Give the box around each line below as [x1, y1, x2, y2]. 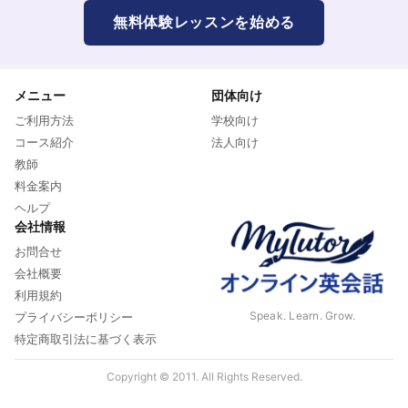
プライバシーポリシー [15, 309, 133, 324]
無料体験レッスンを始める [113, 12, 295, 31]
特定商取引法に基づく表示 [15, 331, 157, 346]
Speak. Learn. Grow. [249, 309, 356, 323]
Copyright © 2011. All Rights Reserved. [106, 369, 302, 383]
